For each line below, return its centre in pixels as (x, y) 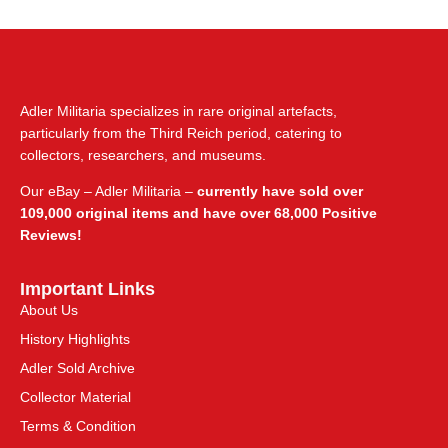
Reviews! (51, 235)
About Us (49, 310)
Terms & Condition (78, 426)
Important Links (87, 289)
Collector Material (75, 397)
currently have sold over (280, 191)
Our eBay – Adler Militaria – (108, 191)
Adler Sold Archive (77, 368)
